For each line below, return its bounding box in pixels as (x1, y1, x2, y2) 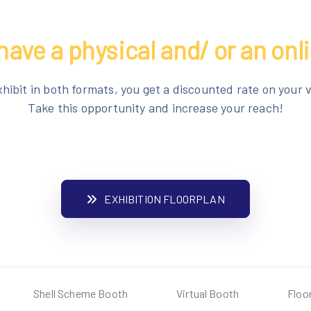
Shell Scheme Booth (33, 287, 128, 300)
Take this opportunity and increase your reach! (27, 100, 284, 115)
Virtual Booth (176, 287, 239, 300)
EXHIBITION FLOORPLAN (104, 192, 225, 205)
